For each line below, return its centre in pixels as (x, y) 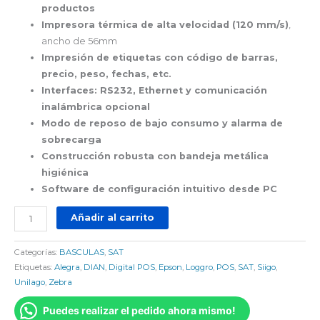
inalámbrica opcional (96, 106)
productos (69, 8)
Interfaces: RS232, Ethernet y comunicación (155, 90)
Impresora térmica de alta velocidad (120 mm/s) (165, 24)
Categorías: (37, 252)
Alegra (67, 267)
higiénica (65, 172)
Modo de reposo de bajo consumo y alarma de (162, 123)
